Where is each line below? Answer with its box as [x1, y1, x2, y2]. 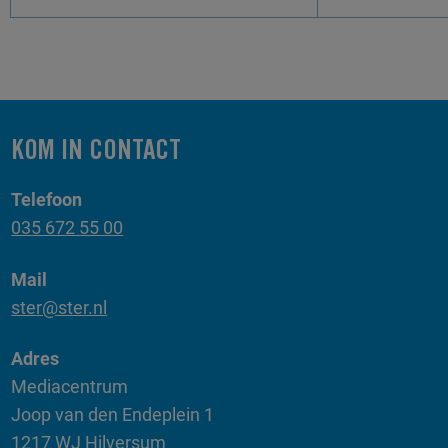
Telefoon [11, 189, 83, 211]
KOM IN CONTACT [11, 138, 182, 164]
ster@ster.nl [11, 296, 108, 318]
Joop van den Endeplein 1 [11, 404, 215, 426]
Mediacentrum [11, 376, 129, 398]
